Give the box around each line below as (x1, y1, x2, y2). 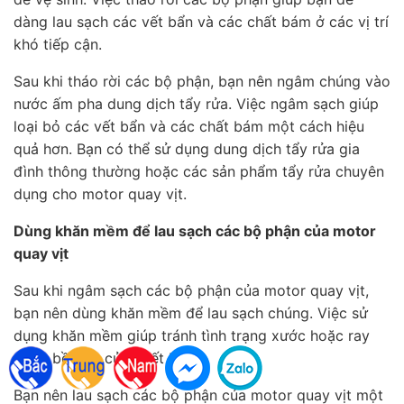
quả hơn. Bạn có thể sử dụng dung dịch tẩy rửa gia (14, 140, 360, 159)
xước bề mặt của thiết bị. (14, 349, 185, 368)
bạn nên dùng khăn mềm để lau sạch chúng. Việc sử (14, 304, 368, 323)
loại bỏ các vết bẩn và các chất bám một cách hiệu (14, 117, 364, 136)
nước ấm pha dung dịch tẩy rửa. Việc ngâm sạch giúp (14, 95, 379, 114)
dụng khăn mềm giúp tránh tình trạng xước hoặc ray (14, 326, 370, 345)
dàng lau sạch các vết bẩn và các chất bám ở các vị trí (14, 13, 389, 32)
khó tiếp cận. (14, 35, 102, 54)
